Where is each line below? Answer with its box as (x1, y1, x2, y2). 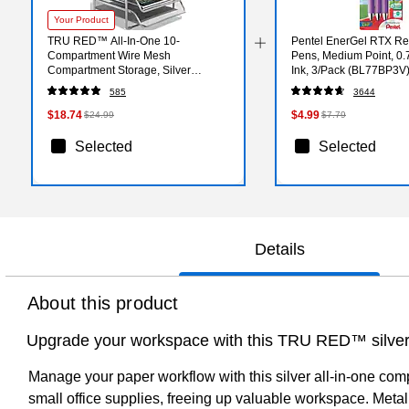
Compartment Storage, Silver (47, 63, 191, 77)
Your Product (54, 14, 109, 25)
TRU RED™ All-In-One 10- (47, 34, 180, 47)
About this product (27, 292, 179, 313)
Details (254, 239, 305, 258)
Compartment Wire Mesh (47, 48, 171, 62)
